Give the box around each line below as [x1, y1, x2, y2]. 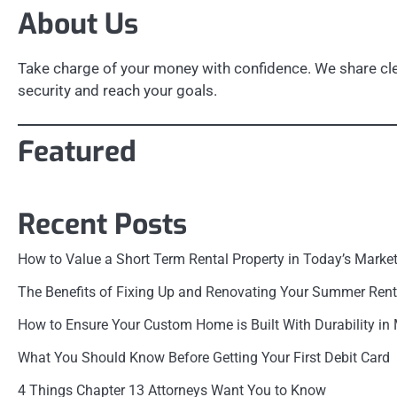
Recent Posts [18, 205, 187, 243]
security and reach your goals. [18, 81, 217, 99]
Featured [18, 133, 136, 171]
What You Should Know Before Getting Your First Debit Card [18, 348, 390, 366]
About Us [18, 4, 138, 43]
